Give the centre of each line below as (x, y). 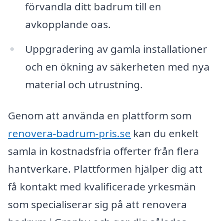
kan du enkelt (165, 133)
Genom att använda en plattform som (100, 116)
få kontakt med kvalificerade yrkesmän (102, 187)
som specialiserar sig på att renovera (97, 204)
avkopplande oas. (68, 24)
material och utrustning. (84, 84)
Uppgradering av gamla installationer (116, 49)
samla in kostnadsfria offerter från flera (104, 151)
